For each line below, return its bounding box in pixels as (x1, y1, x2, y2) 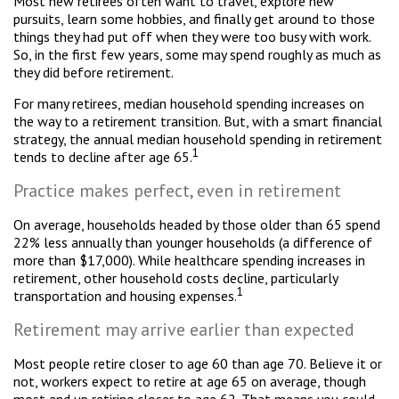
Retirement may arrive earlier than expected (13, 318, 354, 341)
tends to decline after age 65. (13, 148, 192, 166)
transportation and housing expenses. (13, 287, 237, 305)
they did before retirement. (13, 63, 174, 81)
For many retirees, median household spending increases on (13, 94, 364, 112)
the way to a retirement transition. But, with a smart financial (13, 112, 382, 130)
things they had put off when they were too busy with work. (13, 28, 370, 45)
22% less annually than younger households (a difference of (13, 233, 372, 251)
